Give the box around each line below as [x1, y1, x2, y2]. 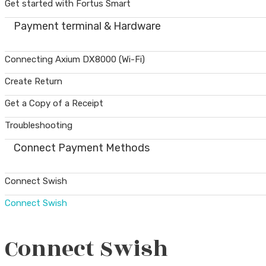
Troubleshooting [5, 120, 72, 131]
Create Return [5, 76, 62, 87]
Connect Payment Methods [14, 141, 150, 154]
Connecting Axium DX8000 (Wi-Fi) [5, 54, 145, 65]
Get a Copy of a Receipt [5, 98, 103, 109]
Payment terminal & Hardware [14, 20, 161, 33]
